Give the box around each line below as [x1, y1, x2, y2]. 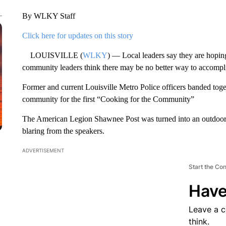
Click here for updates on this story [22, 31, 133, 40]
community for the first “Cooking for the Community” [22, 95, 194, 103]
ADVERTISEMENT [22, 147, 64, 153]
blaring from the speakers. [22, 127, 104, 135]
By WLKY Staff [22, 12, 75, 20]
